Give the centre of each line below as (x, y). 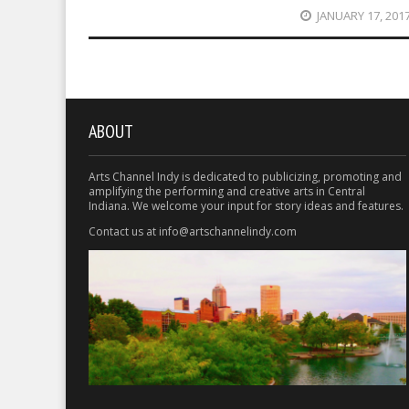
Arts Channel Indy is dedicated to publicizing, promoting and (245, 176)
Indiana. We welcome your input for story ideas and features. (246, 205)
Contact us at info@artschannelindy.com (193, 231)
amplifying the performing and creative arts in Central (227, 191)
